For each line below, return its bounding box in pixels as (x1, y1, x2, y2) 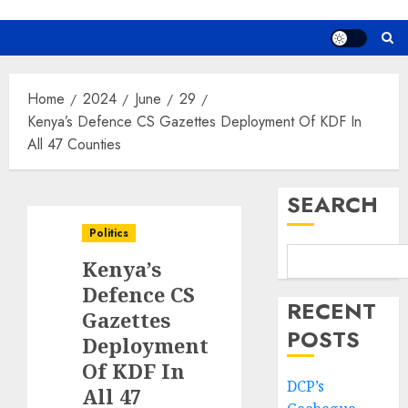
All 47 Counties (27, 134, 121, 156)
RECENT (287, 295, 377, 328)
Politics (89, 225, 128, 242)
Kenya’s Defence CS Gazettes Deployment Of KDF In (27, 111, 362, 133)
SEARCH (287, 189, 379, 221)
